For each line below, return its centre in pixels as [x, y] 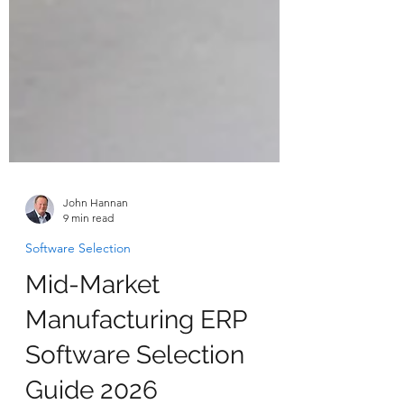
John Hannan [96, 248]
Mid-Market [92, 330]
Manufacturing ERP [136, 365]
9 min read [88, 263]
